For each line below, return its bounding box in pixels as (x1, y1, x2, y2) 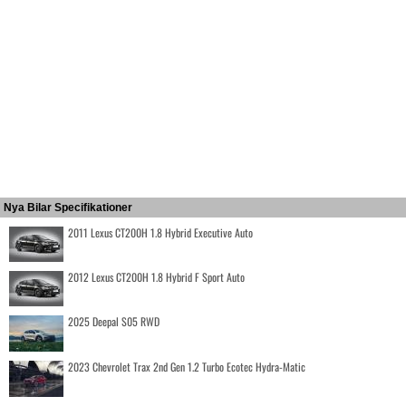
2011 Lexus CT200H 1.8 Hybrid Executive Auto (68, 225, 253, 240)
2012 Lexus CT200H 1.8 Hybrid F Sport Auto (68, 269, 245, 285)
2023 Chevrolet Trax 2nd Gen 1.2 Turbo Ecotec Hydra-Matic (68, 359, 305, 374)
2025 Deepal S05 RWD (68, 314, 159, 329)
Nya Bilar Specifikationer (4, 201, 132, 214)
